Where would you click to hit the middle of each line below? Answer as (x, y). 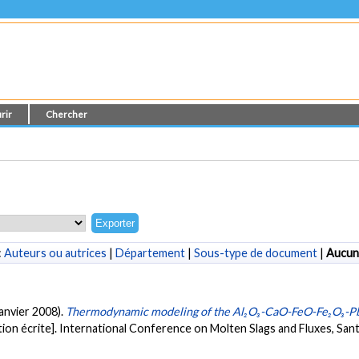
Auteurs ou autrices (55, 252)
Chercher (67, 114)
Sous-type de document (255, 252)
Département (150, 252)
